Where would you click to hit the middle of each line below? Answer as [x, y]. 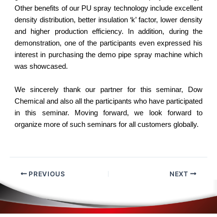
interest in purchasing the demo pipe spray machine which [108, 55]
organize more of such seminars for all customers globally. [107, 124]
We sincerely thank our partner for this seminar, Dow [108, 89]
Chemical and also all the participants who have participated [108, 101]
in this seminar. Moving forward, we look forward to [108, 113]
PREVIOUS [46, 174]
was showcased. [41, 67]
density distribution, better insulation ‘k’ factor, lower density [108, 20]
